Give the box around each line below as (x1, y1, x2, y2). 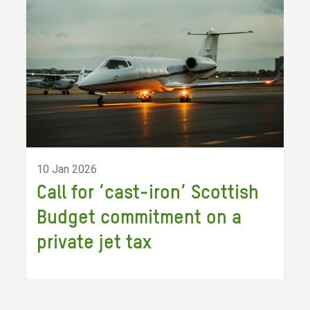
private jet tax (37, 233, 152, 253)
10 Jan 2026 (37, 163, 98, 176)
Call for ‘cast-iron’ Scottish (37, 183, 259, 203)
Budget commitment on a (37, 208, 242, 228)
